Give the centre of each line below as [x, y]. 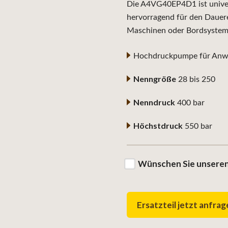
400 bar [190, 103]
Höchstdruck [158, 125]
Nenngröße [155, 79]
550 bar [198, 126]
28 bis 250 [196, 79]
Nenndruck [154, 102]
